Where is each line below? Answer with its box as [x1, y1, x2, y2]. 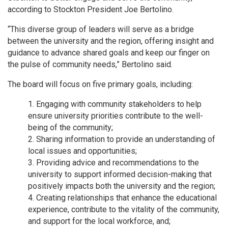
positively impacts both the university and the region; [28, 181, 215, 191]
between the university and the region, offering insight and [8, 36, 214, 46]
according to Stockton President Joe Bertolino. [8, 5, 174, 15]
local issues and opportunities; [28, 146, 137, 156]
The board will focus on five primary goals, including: [8, 79, 193, 90]
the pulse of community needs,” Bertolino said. [8, 60, 173, 70]
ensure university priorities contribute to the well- [28, 111, 203, 121]
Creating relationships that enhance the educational [36, 193, 217, 203]
